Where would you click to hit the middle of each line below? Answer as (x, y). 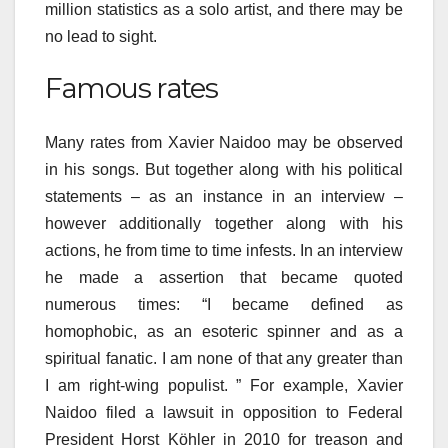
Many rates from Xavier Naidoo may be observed (224, 142)
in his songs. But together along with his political (224, 169)
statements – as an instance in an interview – (224, 196)
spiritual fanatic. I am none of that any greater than (224, 358)
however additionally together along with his (224, 223)
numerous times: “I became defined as (224, 304)
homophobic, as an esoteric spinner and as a (224, 331)
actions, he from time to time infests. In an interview (224, 250)
